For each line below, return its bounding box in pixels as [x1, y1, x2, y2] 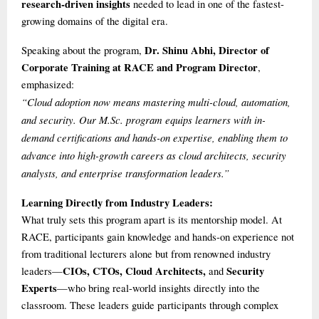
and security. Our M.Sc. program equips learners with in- [21, 112, 266, 127]
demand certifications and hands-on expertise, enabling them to [21, 130, 288, 145]
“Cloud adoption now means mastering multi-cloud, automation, [21, 94, 291, 109]
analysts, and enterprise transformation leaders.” [21, 165, 229, 180]
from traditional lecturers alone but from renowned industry [21, 246, 271, 261]
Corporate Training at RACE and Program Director [21, 59, 258, 75]
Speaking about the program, [21, 43, 145, 57]
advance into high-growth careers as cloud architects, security [21, 147, 286, 162]
